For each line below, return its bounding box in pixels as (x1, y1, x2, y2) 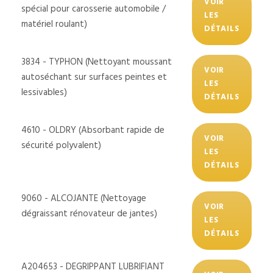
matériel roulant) (21, 16, 87, 32)
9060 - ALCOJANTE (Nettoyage (21, 191, 146, 206)
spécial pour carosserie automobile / (21, 1, 166, 16)
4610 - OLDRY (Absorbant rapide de (21, 122, 165, 138)
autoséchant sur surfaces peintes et (21, 69, 167, 85)
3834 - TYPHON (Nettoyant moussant (21, 54, 172, 69)
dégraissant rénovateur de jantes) (21, 206, 157, 221)
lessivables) (21, 85, 67, 100)
